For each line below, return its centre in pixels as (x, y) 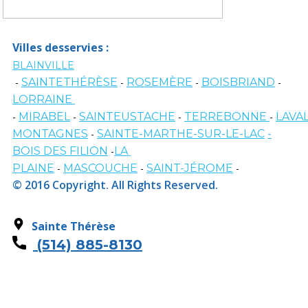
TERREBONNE (227, 116)
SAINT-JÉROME (190, 168)
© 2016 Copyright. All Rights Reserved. (115, 185)
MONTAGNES (50, 133)
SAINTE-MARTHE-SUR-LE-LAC (181, 133)
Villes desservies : (60, 47)
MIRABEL (44, 116)
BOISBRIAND (238, 82)
